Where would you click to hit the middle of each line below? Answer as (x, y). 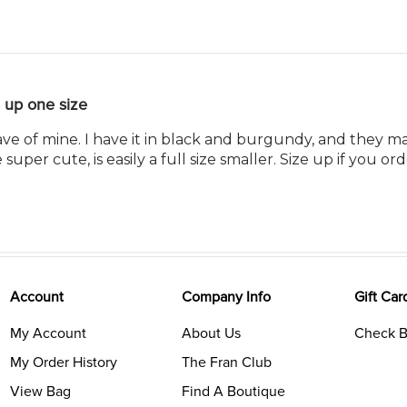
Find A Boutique (234, 392)
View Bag (40, 392)
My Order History (63, 363)
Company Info (227, 298)
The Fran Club (227, 363)
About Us (212, 334)
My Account (48, 334)
